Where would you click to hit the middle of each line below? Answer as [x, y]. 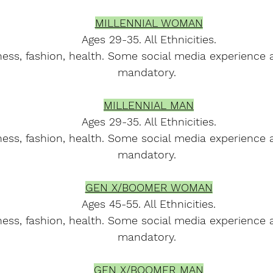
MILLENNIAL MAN [149, 105]
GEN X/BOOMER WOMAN [149, 187]
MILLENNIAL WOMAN [149, 23]
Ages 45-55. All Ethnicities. [149, 204]
